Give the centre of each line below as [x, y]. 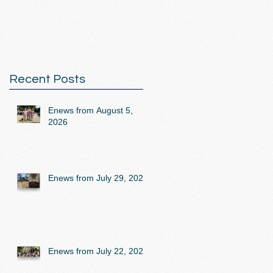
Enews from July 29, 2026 [98, 178]
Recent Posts [47, 79]
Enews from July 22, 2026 [98, 251]
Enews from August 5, [90, 110]
